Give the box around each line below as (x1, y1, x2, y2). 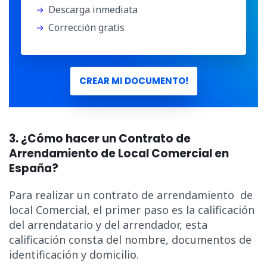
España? (9, 160, 61, 176)
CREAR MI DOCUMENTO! (79, 74, 188, 87)
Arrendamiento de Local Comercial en (9, 145, 229, 162)
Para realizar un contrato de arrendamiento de (9, 187, 253, 202)
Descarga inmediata (48, 2, 138, 16)
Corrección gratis (48, 20, 125, 34)
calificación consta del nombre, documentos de (9, 232, 252, 247)
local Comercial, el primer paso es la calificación (9, 202, 254, 217)
